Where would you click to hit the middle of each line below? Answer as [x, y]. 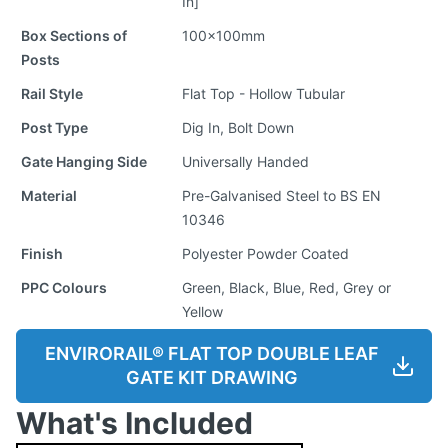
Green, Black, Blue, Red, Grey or [286, 287]
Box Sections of [74, 35]
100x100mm [223, 35]
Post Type [54, 127]
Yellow [202, 311]
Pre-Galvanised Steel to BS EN [281, 195]
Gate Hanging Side [84, 161]
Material [49, 195]
